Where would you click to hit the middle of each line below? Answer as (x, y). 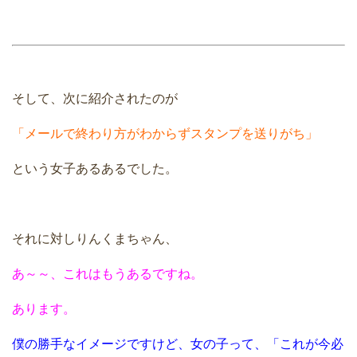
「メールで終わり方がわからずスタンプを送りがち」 (165, 134)
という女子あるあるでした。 (95, 169)
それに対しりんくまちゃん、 (95, 239)
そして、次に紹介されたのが (95, 99)
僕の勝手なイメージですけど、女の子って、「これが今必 (178, 344)
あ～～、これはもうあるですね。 (108, 274)
